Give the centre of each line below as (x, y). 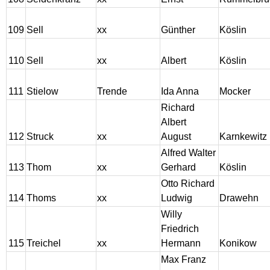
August (176, 137)
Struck (40, 137)
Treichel (44, 243)
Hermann (181, 243)
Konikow (238, 243)
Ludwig (177, 198)
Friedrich (180, 229)
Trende (112, 92)
